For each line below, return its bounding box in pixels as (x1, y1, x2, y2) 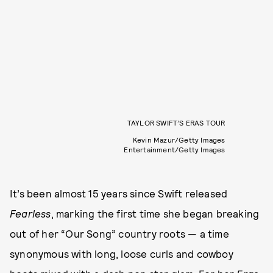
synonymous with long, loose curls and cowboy (10, 247, 233, 260)
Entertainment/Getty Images (124, 144, 225, 154)
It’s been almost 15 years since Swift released (10, 186, 228, 199)
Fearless (10, 207, 51, 219)
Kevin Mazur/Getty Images (132, 135, 225, 144)
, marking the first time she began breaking (51, 207, 260, 219)
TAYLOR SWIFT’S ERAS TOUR (127, 118, 225, 127)
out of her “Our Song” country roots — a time (10, 227, 229, 239)
